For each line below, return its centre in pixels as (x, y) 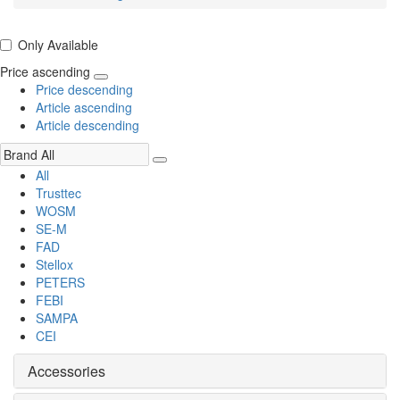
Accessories (67, 371)
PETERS (60, 283)
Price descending (84, 90)
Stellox (54, 265)
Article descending (87, 125)
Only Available (58, 45)
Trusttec (58, 193)
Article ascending (84, 108)
